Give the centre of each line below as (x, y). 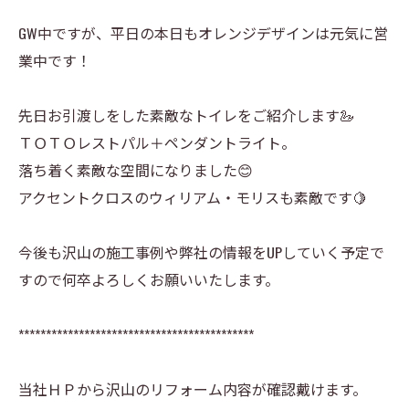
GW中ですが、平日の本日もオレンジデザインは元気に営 (203, 33)
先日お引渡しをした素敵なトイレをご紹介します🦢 (186, 115)
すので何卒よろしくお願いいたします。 (149, 279)
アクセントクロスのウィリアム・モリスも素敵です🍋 (193, 197)
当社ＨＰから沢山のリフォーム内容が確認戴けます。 (193, 389)
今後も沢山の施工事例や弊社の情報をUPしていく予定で (201, 252)
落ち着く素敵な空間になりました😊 (136, 170)
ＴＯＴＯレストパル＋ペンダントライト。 (157, 142)
